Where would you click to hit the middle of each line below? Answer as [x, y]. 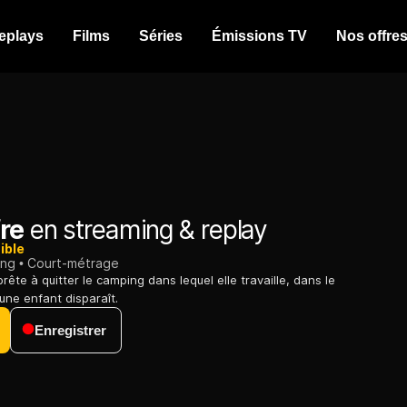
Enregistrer [70, 331]
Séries [161, 36]
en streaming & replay [145, 230]
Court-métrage [73, 263]
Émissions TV [259, 36]
